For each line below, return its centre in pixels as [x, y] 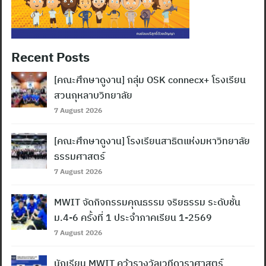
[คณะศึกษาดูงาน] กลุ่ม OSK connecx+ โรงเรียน [150, 80]
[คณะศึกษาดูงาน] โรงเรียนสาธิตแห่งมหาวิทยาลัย [152, 141]
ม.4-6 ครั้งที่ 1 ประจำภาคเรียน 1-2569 [133, 218]
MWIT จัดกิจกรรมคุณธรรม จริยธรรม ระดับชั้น [147, 202]
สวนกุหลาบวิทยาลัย [93, 95]
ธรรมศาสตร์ [80, 156]
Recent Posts [50, 57]
